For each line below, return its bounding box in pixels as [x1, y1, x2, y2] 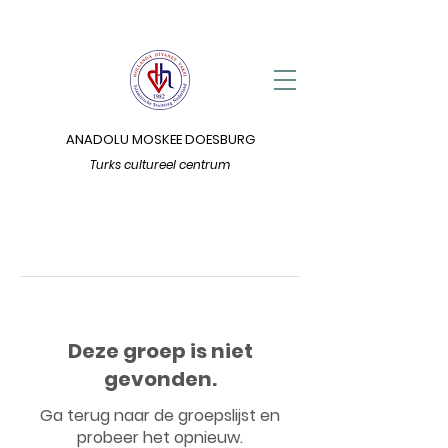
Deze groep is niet [67, 337, 253, 365]
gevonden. [103, 365, 217, 393]
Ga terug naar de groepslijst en [40, 404, 280, 427]
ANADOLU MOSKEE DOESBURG [65, 130, 255, 149]
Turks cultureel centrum [90, 156, 230, 173]
